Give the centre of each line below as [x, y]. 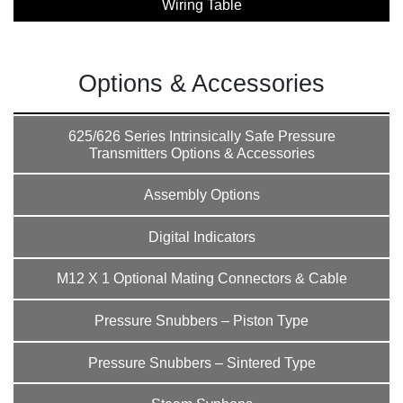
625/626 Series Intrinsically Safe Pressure [201, 136]
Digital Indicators [201, 237]
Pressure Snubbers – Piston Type [201, 320]
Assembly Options [201, 195]
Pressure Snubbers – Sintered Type [201, 363]
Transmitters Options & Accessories [201, 153]
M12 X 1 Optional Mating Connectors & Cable [201, 279]
